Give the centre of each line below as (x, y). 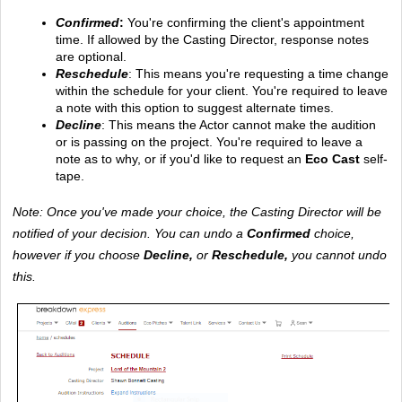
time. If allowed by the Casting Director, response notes (212, 39)
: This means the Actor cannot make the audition (239, 124)
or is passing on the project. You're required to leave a (209, 141)
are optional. (91, 56)
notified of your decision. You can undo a (130, 233)
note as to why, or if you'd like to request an (179, 158)
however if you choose (78, 254)
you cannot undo (337, 254)
